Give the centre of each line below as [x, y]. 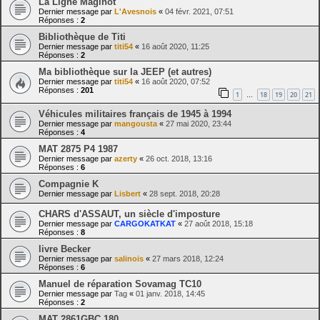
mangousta [136, 123]
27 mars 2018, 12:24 [188, 258]
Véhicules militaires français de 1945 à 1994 [135, 114]
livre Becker [65, 249]
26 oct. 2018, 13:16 [179, 158]
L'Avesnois [135, 12]
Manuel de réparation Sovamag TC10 [120, 284]
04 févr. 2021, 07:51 [199, 12]
